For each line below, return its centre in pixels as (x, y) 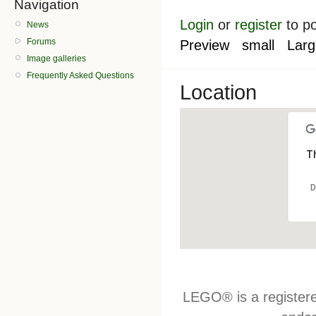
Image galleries (56, 58)
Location (218, 92)
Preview (205, 45)
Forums (41, 41)
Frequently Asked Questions (80, 76)
